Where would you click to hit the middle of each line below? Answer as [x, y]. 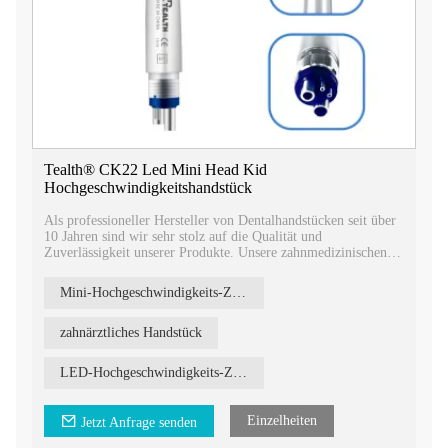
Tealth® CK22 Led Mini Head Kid [155, 169]
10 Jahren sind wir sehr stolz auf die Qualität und [183, 236]
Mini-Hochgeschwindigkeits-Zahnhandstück [239, 292]
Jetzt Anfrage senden [139, 422]
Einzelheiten [282, 420]
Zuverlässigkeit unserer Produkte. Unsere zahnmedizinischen [215, 252]
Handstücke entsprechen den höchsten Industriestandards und [215, 268]
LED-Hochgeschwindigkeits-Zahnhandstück [240, 372]
